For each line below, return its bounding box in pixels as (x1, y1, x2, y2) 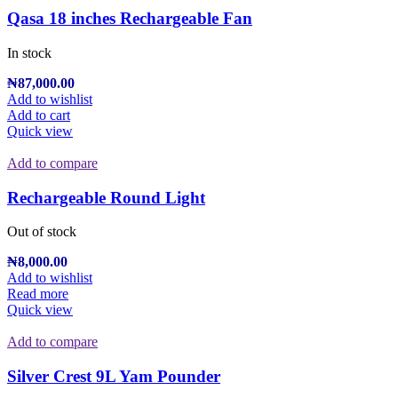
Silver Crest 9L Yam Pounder (7, 366, 220, 386)
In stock (7, 44, 52, 60)
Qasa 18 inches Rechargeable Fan (7, 9, 252, 28)
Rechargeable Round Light (7, 187, 205, 207)
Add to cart (7, 107, 70, 123)
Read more (7, 286, 68, 302)
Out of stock (7, 224, 76, 240)
